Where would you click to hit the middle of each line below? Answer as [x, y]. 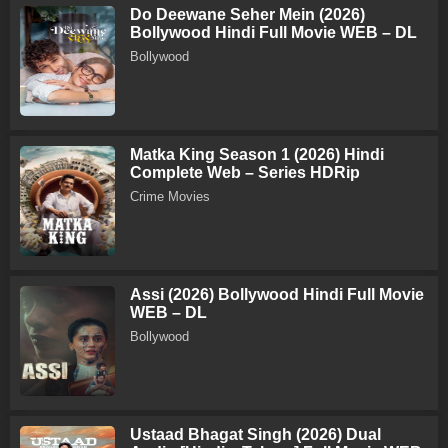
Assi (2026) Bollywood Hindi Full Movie [277, 294]
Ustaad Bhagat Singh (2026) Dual [255, 434]
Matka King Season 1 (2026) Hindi [257, 154]
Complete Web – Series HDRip [245, 172]
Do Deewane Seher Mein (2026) [247, 14]
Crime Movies [170, 196]
